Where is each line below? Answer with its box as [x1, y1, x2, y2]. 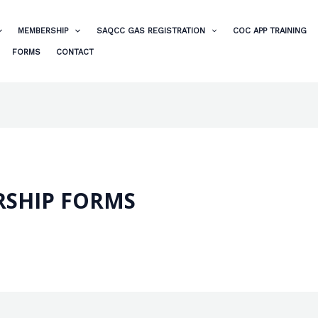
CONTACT [56, 48, 94, 57]
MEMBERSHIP [18, 26, 69, 35]
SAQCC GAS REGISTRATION [96, 26, 205, 35]
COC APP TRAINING [232, 26, 307, 35]
